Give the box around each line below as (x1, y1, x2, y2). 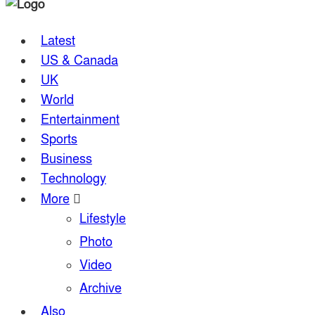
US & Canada (41, 52, 118, 69)
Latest (41, 32, 75, 49)
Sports (41, 131, 77, 148)
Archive (79, 280, 122, 297)
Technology (41, 170, 106, 187)
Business (41, 150, 92, 167)
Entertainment (41, 111, 120, 128)
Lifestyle (79, 210, 126, 227)
